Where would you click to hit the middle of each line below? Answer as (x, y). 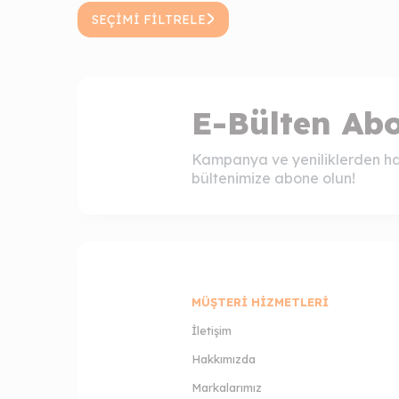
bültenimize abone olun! (273, 178)
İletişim (211, 330)
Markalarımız (226, 387)
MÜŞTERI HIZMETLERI (260, 301)
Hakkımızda (223, 358)
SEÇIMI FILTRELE (149, 19)
